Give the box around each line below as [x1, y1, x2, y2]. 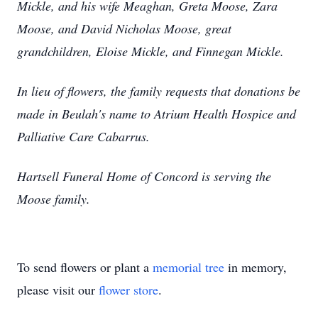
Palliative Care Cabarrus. [17, 128, 150, 145]
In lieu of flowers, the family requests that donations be [17, 82, 300, 99]
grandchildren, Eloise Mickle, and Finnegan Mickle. [17, 43, 284, 60]
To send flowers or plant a [17, 258, 153, 275]
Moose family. [17, 190, 90, 207]
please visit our [17, 281, 99, 298]
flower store [99, 281, 158, 298]
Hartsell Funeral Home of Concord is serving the [17, 168, 271, 185]
